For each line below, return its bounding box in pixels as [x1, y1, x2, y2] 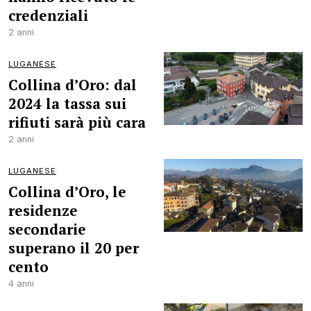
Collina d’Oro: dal [8, 75, 137, 94]
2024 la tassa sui [8, 94, 126, 113]
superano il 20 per [8, 238, 139, 258]
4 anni [8, 278, 34, 289]
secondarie [8, 219, 86, 239]
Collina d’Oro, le [8, 182, 126, 201]
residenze [8, 201, 78, 220]
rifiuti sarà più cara [8, 112, 146, 132]
